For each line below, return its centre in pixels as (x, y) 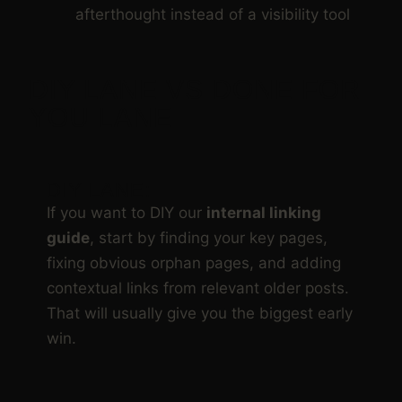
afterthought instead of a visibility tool (213, 15)
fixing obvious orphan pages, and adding (194, 263)
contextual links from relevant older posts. (198, 288)
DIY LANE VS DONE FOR (195, 90)
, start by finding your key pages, (209, 238)
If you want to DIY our (127, 213)
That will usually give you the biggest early (200, 314)
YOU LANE (100, 118)
